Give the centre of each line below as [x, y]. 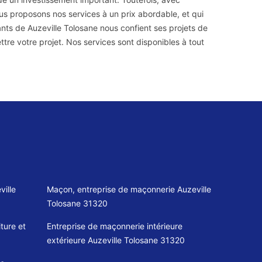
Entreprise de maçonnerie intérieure [114, 226]
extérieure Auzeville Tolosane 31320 [116, 240]
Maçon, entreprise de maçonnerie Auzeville [129, 189]
